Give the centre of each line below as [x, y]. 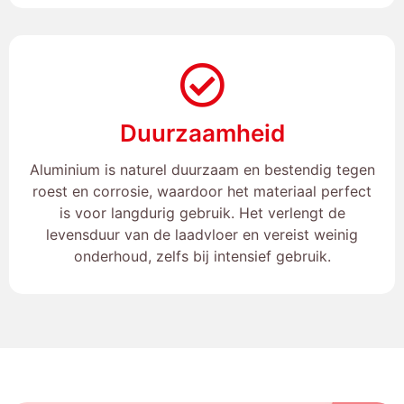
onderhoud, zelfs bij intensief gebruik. [202, 256]
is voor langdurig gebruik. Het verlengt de [202, 213]
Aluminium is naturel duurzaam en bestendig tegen [202, 170]
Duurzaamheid [202, 133]
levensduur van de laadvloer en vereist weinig [202, 234]
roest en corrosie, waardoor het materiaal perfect [202, 191]
